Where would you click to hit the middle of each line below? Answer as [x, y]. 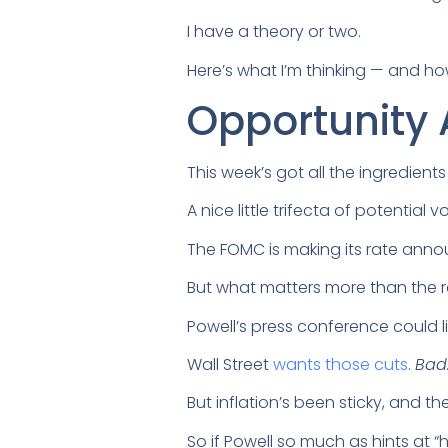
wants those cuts [340, 364]
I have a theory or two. [276, 32]
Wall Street [230, 364]
